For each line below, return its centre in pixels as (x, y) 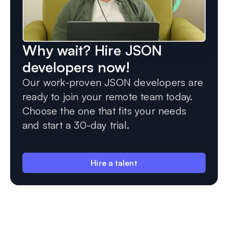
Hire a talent (114, 163)
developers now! (76, 67)
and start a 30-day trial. (76, 125)
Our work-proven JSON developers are (113, 82)
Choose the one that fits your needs (104, 111)
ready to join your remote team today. (108, 97)
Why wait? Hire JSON (92, 50)
